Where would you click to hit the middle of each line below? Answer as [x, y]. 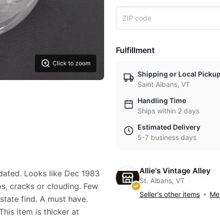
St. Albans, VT [162, 180]
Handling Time [162, 100]
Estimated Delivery [169, 127]
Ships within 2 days [168, 111]
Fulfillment [135, 50]
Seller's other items [170, 194]
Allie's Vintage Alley [175, 171]
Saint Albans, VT [164, 84]
